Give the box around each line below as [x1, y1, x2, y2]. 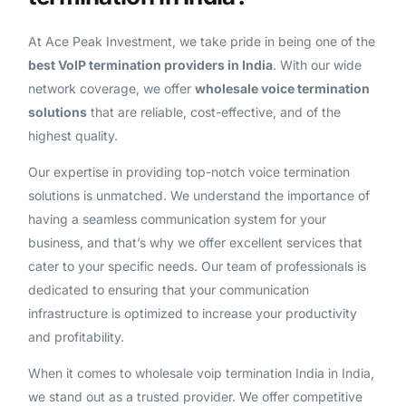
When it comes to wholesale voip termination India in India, [27, 364, 374, 381]
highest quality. [27, 127, 118, 143]
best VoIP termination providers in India [27, 56, 273, 72]
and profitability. [27, 328, 124, 344]
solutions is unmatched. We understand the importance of [27, 187, 370, 203]
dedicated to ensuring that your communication [27, 281, 309, 297]
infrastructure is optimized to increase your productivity [27, 304, 357, 321]
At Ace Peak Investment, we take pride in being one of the [27, 33, 375, 49]
